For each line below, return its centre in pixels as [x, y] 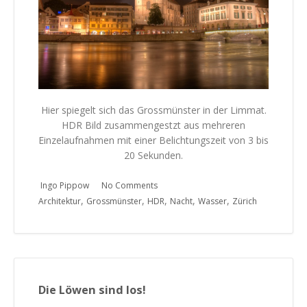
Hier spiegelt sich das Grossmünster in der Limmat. [153, 110]
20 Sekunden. [153, 155]
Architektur [60, 201]
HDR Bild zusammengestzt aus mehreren [153, 125]
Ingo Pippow [65, 185]
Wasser [212, 201]
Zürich [245, 201]
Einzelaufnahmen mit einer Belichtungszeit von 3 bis [153, 140]
